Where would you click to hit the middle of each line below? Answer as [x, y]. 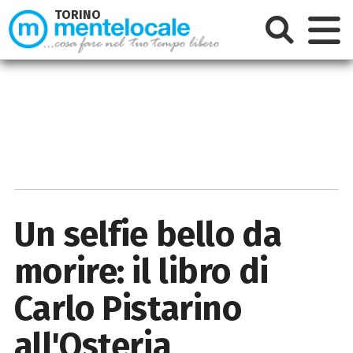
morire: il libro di [141, 271]
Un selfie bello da [148, 234]
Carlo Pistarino [128, 308]
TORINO [78, 15]
